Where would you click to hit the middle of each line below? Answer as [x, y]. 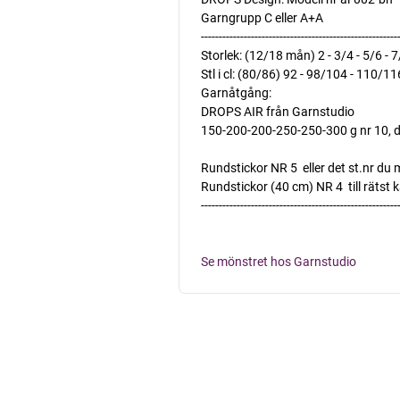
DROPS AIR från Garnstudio [277, 112]
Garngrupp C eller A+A [262, 18]
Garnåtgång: [236, 93]
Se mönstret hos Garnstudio [278, 262]
